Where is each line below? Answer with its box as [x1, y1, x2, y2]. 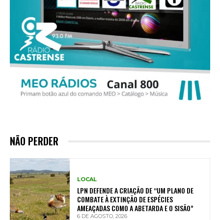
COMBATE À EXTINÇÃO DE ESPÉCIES [77, 193, 173, 204]
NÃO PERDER [10, 134, 58, 149]
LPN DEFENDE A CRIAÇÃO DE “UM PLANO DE [77, 185, 194, 195]
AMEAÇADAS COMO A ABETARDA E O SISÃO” [77, 202, 194, 213]
